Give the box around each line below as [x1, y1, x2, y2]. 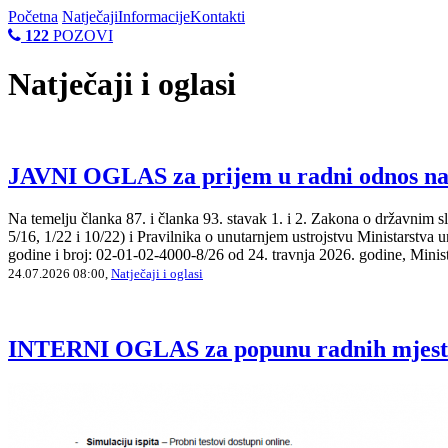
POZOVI [49, 27, 113, 44]
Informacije [118, 8, 190, 25]
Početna [8, 8, 58, 25]
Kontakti [190, 8, 245, 25]
